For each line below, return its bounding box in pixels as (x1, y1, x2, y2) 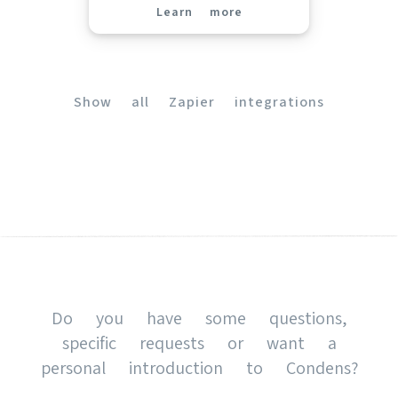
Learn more (155, 4, 243, 19)
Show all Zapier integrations (74, 92, 324, 110)
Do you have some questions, (51, 306, 347, 329)
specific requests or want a (61, 331, 337, 354)
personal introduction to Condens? (40, 356, 358, 378)
